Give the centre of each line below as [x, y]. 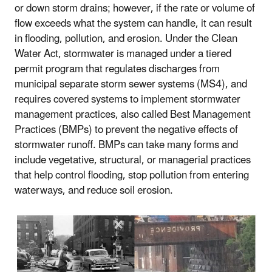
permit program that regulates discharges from [117, 69]
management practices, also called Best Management [133, 114]
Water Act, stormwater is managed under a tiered [123, 54]
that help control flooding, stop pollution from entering [132, 175]
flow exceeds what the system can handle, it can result [133, 23]
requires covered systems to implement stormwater [127, 99]
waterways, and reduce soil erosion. [94, 190]
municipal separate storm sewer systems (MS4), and [131, 84]
